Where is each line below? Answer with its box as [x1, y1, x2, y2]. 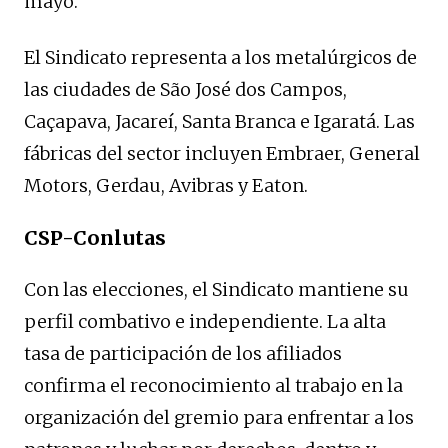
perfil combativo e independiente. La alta [24, 309, 386, 333]
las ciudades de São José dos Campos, [24, 77, 347, 101]
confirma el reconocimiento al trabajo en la [24, 373, 403, 397]
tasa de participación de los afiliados [24, 341, 342, 365]
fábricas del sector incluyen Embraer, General [24, 141, 420, 165]
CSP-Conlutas [24, 224, 166, 250]
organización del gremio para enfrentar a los [24, 405, 414, 429]
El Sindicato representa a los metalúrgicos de [24, 45, 417, 69]
